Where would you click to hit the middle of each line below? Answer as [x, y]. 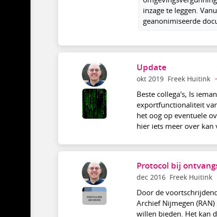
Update [151, 67]
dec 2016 [151, 178]
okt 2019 [150, 79]
